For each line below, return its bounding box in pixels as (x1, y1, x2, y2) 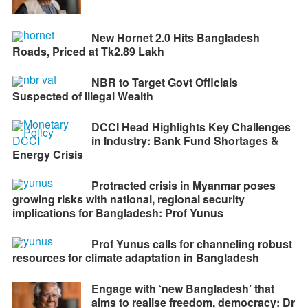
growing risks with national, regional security (12, 191, 245, 208)
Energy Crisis (12, 146, 83, 163)
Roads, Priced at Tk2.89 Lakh (12, 43, 164, 60)
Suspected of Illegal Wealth (12, 88, 153, 104)
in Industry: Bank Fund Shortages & (91, 133, 279, 149)
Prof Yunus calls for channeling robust (91, 236, 292, 252)
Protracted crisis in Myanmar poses (91, 177, 276, 194)
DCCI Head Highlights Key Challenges (91, 119, 291, 135)
